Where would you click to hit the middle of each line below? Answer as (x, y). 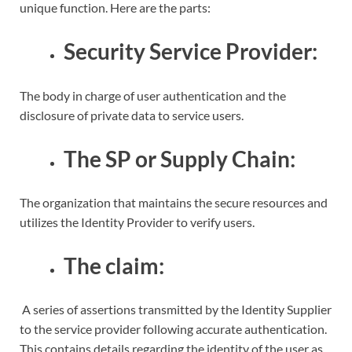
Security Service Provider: (192, 51)
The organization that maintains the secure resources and (174, 202)
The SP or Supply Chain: (181, 158)
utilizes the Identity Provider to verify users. (137, 222)
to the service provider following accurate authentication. (173, 329)
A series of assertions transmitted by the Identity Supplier (176, 310)
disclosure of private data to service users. (133, 115)
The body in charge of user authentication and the (153, 95)
